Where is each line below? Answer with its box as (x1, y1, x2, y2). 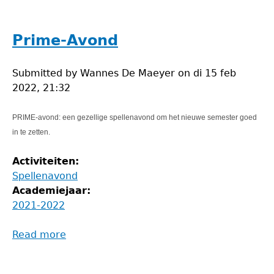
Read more (12, 229, 66, 240)
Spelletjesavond (66, 1, 143, 13)
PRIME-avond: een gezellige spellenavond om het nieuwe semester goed (12, 113, 257, 122)
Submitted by (12, 67, 80, 79)
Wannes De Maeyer (80, 67, 175, 79)
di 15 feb (193, 67, 236, 79)
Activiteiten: (12, 155, 83, 167)
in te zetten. (12, 128, 50, 136)
